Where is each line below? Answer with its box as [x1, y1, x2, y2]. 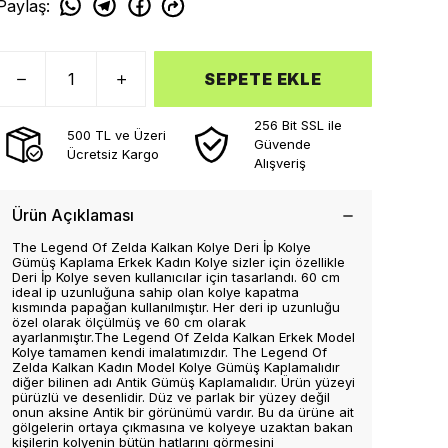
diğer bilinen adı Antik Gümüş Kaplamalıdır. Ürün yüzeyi [12, 374, 355, 390]
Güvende [254, 136, 311, 152]
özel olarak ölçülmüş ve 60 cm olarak [12, 314, 246, 330]
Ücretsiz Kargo [67, 145, 159, 162]
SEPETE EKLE [204, 69, 322, 89]
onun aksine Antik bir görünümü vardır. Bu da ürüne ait [12, 404, 354, 420]
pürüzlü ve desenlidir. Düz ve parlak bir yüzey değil [12, 389, 330, 405]
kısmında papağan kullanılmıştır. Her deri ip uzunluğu [12, 299, 340, 315]
